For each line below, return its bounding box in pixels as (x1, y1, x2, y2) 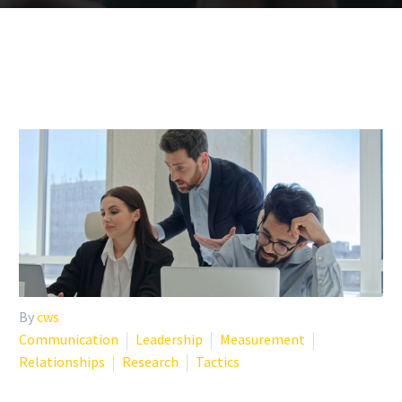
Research (122, 352, 179, 371)
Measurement (220, 329, 305, 348)
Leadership (135, 329, 203, 348)
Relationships (19, 352, 105, 371)
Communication (19, 329, 118, 348)
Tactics (196, 352, 240, 371)
